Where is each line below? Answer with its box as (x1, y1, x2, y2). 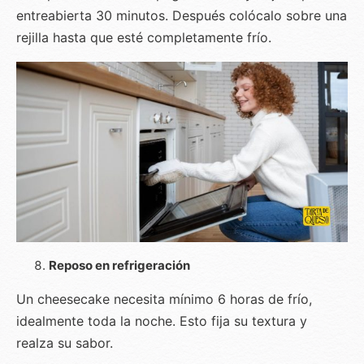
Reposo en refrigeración (49, 258, 190, 274)
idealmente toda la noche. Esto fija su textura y (16, 313, 307, 330)
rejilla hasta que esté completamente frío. (16, 29, 271, 46)
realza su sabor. (16, 335, 113, 352)
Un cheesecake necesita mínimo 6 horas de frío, (16, 291, 312, 308)
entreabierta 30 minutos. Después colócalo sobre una (16, 7, 347, 24)
